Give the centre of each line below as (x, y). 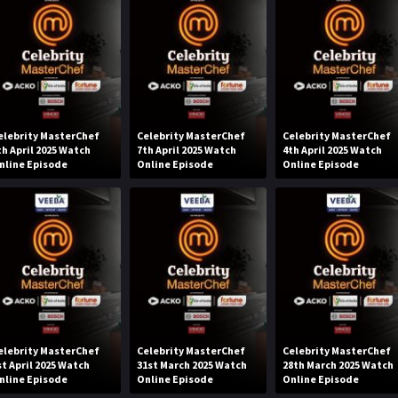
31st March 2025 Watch (191, 364)
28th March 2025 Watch (338, 364)
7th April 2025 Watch (186, 150)
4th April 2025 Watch (333, 150)
